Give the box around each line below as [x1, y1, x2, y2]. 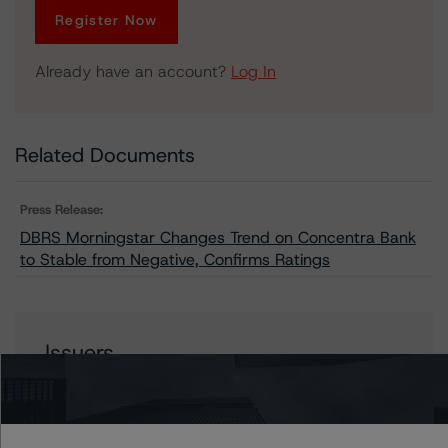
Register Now [55, 11, 158, 29]
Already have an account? [35, 61, 231, 82]
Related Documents [15, 142, 195, 168]
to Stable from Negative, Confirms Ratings [20, 249, 330, 270]
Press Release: [20, 201, 103, 218]
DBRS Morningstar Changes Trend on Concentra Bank [20, 227, 416, 248]
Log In [231, 61, 276, 82]
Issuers [45, 338, 114, 367]
